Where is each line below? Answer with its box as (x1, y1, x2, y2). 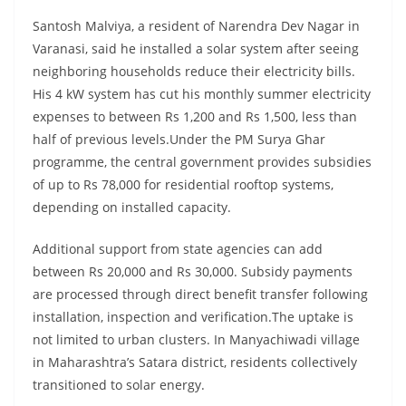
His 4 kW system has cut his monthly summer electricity (33, 85, 371, 103)
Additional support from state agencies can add (33, 240, 323, 258)
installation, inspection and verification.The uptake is (33, 308, 353, 326)
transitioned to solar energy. (33, 376, 205, 394)
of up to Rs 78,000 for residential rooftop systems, (33, 176, 333, 194)
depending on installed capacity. (33, 198, 231, 217)
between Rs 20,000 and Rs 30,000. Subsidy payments (33, 263, 353, 281)
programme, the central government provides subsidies (33, 153, 372, 171)
